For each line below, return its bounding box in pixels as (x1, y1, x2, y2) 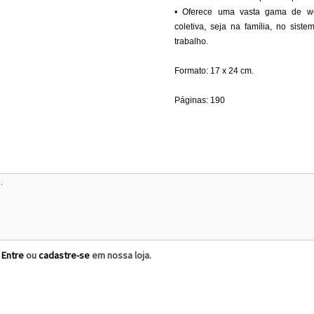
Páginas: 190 (175, 95, 225, 105)
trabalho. (175, 36, 208, 46)
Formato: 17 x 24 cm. (175, 66, 254, 76)
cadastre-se (39, 249, 90, 261)
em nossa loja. (90, 249, 151, 261)
